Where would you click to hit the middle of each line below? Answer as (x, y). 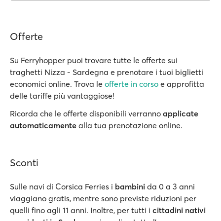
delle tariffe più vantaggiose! (62, 96)
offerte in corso (131, 84)
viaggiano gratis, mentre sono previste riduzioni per (103, 198)
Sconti (24, 163)
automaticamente (43, 125)
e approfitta (181, 84)
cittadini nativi (179, 210)
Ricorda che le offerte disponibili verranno (86, 113)
